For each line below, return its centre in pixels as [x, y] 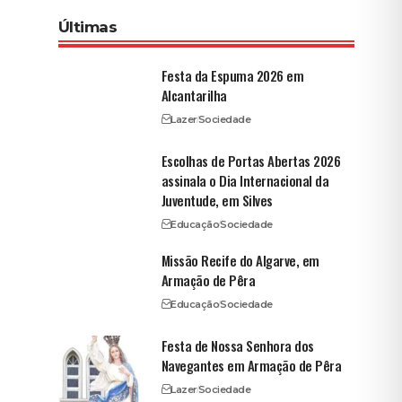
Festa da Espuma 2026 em [232, 75]
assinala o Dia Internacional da [245, 180]
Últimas [87, 26]
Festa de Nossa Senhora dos [237, 345]
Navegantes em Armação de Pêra [251, 365]
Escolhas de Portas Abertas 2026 [251, 160]
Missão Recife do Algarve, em [240, 260]
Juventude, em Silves [217, 200]
